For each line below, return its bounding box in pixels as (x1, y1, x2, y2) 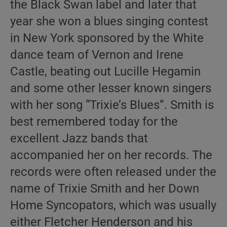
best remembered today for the (10, 115, 178, 129)
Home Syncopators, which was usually (10, 198, 216, 212)
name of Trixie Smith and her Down (10, 181, 199, 196)
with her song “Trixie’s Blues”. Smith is (10, 98, 214, 112)
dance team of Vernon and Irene (10, 48, 183, 62)
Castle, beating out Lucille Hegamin (10, 64, 201, 79)
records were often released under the (10, 165, 216, 179)
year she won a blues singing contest (10, 14, 208, 28)
